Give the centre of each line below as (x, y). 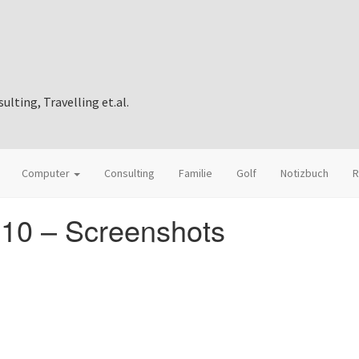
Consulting (129, 173)
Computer (47, 173)
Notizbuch (305, 173)
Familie (196, 173)
